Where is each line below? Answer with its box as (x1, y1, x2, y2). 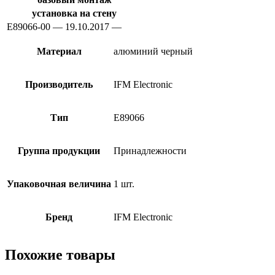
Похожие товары (5, 246, 115, 263)
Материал (36, 45, 82, 56)
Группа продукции (18, 145, 100, 156)
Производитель (25, 79, 93, 90)
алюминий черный (114, 45, 193, 56)
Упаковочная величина (7, 178, 111, 189)
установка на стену (32, 7, 117, 18)
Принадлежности (114, 145, 187, 156)
